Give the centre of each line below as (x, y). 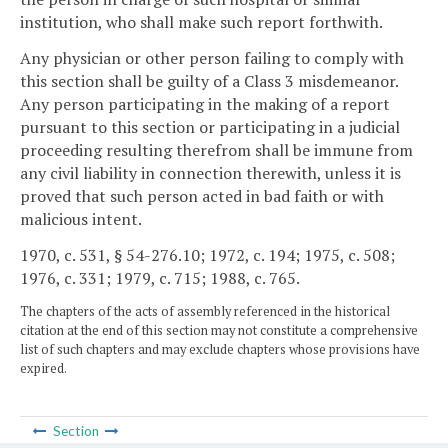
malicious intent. (81, 218)
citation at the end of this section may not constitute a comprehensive (219, 331)
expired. (43, 369)
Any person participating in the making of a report (205, 103)
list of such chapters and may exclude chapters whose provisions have (220, 350)
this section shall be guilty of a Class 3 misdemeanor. (209, 80)
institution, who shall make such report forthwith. (201, 22)
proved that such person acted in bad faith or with (202, 195)
